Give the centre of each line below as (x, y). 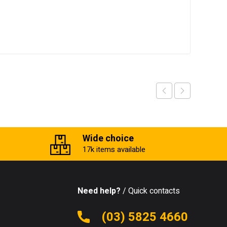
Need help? (99, 191)
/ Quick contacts (150, 191)
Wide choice (108, 138)
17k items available (114, 149)
